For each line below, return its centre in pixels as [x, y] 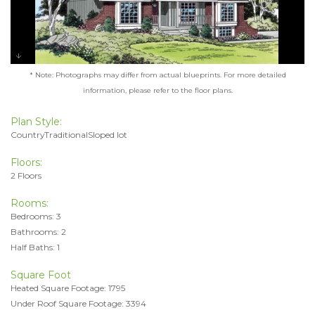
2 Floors [26, 175]
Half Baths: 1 [35, 247]
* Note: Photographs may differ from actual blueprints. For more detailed [157, 75]
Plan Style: [36, 121]
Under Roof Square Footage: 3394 [78, 303]
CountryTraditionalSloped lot [69, 134]
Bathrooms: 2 [38, 231]
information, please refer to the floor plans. [157, 90]
